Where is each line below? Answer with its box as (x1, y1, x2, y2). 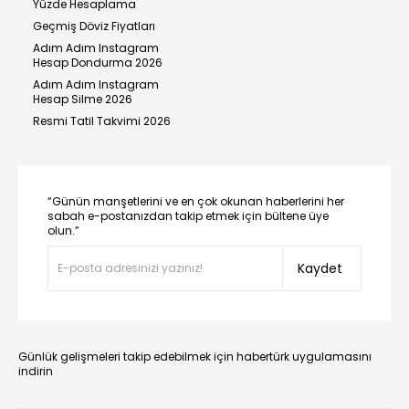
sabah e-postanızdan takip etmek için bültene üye (47, 208, 329, 225)
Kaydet (298, 259, 342, 278)
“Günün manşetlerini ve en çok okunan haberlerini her (47, 194, 344, 210)
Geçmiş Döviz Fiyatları (33, 18, 155, 35)
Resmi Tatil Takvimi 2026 (33, 113, 171, 130)
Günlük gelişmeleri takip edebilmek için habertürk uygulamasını (18, 349, 372, 365)
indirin (18, 363, 53, 380)
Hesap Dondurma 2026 (33, 55, 163, 71)
